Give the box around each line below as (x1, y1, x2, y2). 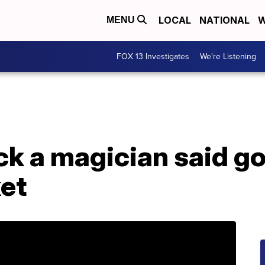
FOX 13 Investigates (117, 50, 189, 63)
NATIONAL (199, 14, 250, 27)
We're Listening (200, 50, 256, 63)
